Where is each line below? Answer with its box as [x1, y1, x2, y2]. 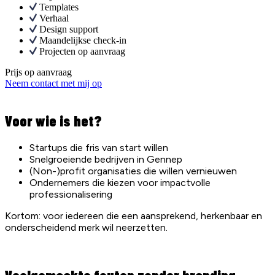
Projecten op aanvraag [39, 45, 125, 56]
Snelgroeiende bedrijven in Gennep [29, 153, 182, 166]
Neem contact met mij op [5, 77, 102, 88]
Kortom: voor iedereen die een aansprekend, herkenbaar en [5, 210, 262, 222]
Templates [39, 1, 79, 12]
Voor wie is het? [5, 112, 102, 130]
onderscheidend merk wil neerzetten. [5, 222, 168, 234]
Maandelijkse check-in [39, 34, 126, 45]
